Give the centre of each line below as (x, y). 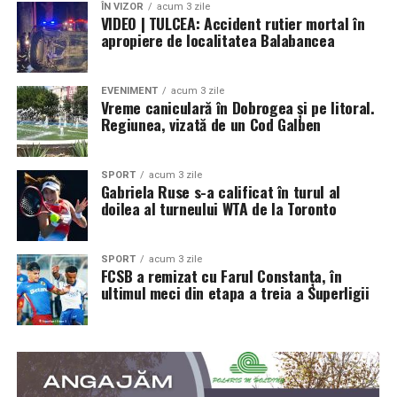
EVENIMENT (129, 91)
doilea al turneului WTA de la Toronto (218, 209)
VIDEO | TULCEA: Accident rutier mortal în (233, 23)
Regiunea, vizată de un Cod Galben (211, 125)
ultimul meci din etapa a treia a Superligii (235, 293)
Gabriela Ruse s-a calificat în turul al (220, 192)
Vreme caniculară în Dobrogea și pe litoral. (237, 108)
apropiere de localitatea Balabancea (218, 40)
